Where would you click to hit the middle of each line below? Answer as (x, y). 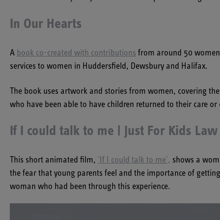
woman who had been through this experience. (90, 187)
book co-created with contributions (76, 53)
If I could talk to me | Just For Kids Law (114, 131)
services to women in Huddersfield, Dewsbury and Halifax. (110, 67)
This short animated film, (54, 160)
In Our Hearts (46, 24)
